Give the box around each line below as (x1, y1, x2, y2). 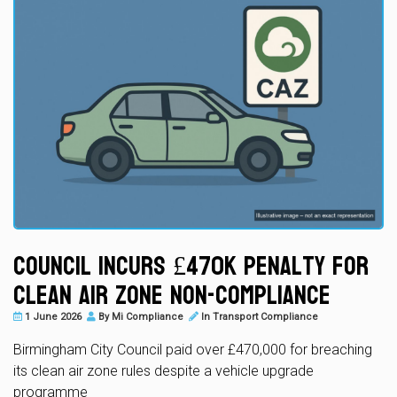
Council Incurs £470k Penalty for (13, 241, 369, 291)
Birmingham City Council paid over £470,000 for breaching (13, 340, 372, 358)
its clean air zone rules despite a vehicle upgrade (13, 362, 314, 379)
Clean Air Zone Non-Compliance (13, 270, 331, 320)
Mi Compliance (112, 310, 183, 323)
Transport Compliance (213, 310, 318, 323)
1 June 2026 (22, 310, 82, 323)
